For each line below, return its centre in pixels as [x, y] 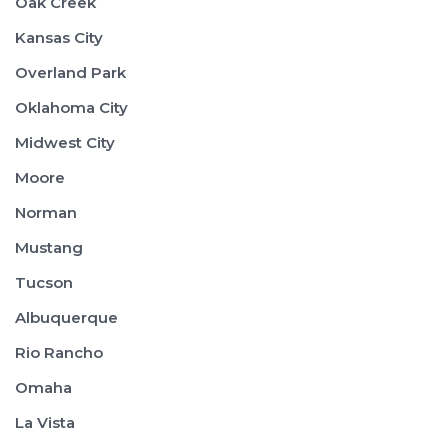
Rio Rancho [59, 352]
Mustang [49, 247]
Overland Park [70, 72]
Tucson [44, 282]
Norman [46, 212]
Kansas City [59, 37]
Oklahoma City [71, 107]
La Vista [45, 422]
